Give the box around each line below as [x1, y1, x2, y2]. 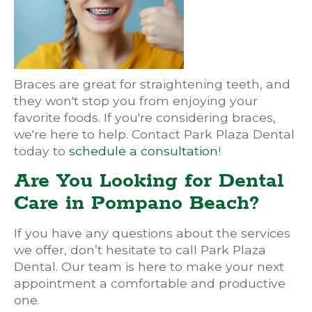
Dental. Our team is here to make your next [14, 259, 284, 274]
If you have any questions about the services [14, 226, 290, 240]
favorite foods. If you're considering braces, [14, 110, 276, 125]
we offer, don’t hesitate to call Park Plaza [14, 242, 266, 257]
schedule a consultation [69, 143, 218, 158]
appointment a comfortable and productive [14, 276, 286, 290]
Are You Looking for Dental [14, 169, 284, 194]
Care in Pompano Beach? [14, 191, 259, 216]
